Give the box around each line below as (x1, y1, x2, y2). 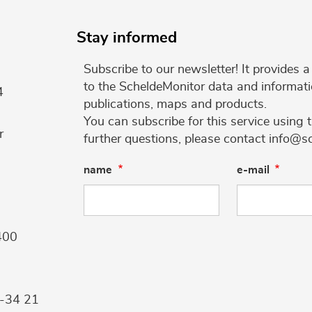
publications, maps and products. (84, 97, 267, 111)
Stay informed (77, 30, 177, 45)
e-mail (236, 164, 270, 175)
